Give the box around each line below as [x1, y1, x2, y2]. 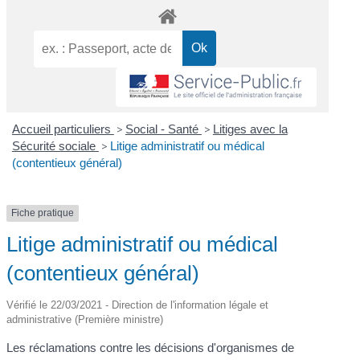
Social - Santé [125, 122, 202, 137]
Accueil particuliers [11, 122, 114, 137]
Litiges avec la [212, 122, 288, 137]
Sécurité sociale [11, 139, 99, 153]
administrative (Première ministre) [6, 313, 164, 325]
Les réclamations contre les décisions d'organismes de [6, 340, 295, 354]
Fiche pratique [11, 207, 75, 219]
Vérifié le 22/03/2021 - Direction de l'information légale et [6, 298, 269, 311]
